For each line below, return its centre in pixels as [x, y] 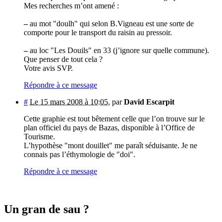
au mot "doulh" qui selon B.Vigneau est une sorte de [111, 24]
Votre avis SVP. [48, 68]
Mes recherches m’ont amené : [71, 6]
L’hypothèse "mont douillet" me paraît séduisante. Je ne [111, 146]
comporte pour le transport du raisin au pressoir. [98, 33]
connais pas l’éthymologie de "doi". [80, 155]
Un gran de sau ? [47, 209]
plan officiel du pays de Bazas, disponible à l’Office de [109, 128]
